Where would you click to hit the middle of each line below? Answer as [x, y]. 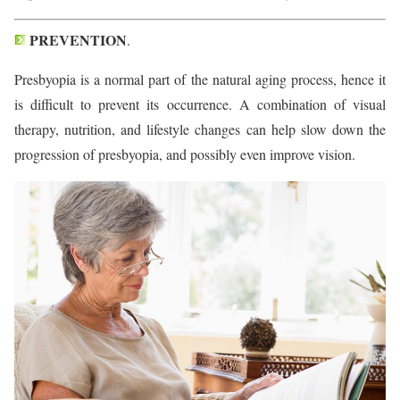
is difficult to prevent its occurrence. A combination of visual [200, 104]
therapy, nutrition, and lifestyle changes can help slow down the [200, 129]
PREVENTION [76, 39]
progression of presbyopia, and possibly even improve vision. [185, 154]
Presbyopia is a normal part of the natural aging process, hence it [200, 79]
